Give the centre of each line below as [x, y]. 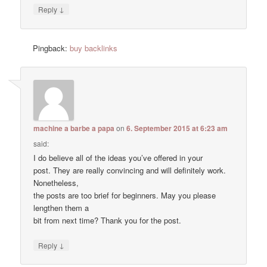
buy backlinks [94, 48]
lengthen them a [61, 207]
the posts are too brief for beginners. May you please [125, 195]
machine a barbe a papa [74, 128]
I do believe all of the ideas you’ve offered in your [118, 157]
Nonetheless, [56, 182]
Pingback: [52, 48]
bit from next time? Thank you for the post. [108, 220]
